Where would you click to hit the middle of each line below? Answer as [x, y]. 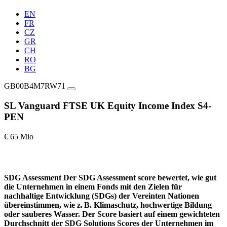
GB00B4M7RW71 [35, 86]
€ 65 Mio [19, 136]
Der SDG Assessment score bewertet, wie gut [140, 177]
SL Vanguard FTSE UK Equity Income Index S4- [108, 105]
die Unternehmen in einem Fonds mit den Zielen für [93, 186]
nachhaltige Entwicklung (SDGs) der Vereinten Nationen [102, 196]
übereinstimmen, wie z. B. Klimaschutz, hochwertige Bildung [108, 205]
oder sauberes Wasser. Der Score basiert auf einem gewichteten [112, 214]
